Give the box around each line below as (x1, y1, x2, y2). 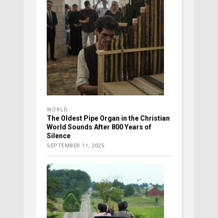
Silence (47, 132, 71, 140)
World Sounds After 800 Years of (47, 123, 151, 131)
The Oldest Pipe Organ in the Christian (47, 114, 170, 123)
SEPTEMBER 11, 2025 (47, 143, 104, 149)
